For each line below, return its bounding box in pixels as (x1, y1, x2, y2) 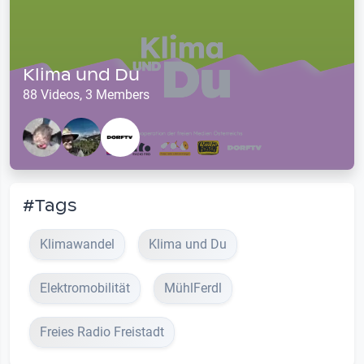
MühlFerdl (164, 280, 222, 297)
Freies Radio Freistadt (40, 324, 164, 340)
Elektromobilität (40, 280, 130, 297)
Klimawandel (40, 236, 115, 253)
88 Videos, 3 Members (23, 87, 149, 103)
